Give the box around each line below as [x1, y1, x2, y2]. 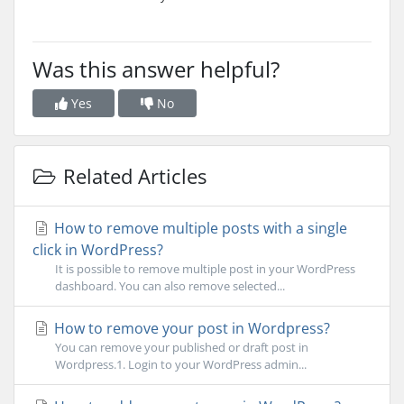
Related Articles [57, 162, 207, 189]
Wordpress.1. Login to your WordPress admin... [55, 356, 307, 372]
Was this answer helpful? [32, 54, 280, 84]
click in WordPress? [32, 240, 163, 260]
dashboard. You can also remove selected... [55, 278, 285, 294]
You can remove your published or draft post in [55, 339, 308, 355]
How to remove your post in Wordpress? [50, 318, 330, 338]
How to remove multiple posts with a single [50, 218, 347, 238]
